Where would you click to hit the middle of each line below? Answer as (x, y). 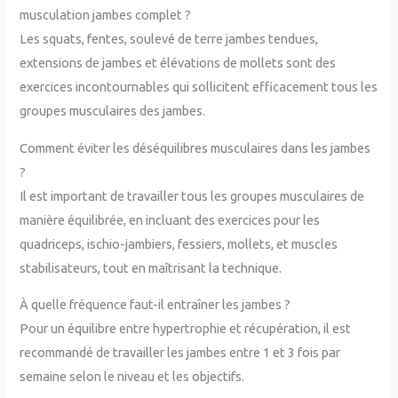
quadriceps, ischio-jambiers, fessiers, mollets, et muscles (179, 243)
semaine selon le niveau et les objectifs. (132, 377)
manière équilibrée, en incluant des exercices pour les (170, 219)
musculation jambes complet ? (106, 15)
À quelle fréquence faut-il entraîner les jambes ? (155, 305)
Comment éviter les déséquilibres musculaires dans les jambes (195, 147)
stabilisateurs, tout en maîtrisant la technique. (151, 267)
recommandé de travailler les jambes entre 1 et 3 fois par (180, 353)
